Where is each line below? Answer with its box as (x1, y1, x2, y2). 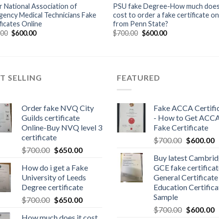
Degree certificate (22, 182, 83, 192)
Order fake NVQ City (22, 103, 94, 112)
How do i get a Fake (22, 162, 88, 172)
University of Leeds (22, 172, 86, 182)
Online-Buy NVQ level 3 (22, 122, 102, 132)
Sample (153, 192, 178, 201)
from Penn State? (113, 19, 169, 28)
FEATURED (117, 73, 160, 83)
